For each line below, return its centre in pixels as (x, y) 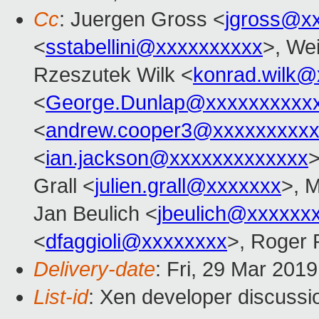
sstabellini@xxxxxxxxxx (154, 47)
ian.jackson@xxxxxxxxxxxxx (177, 158)
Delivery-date (94, 270)
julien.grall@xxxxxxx (188, 186)
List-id (61, 297)
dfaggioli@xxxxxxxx (136, 242)
